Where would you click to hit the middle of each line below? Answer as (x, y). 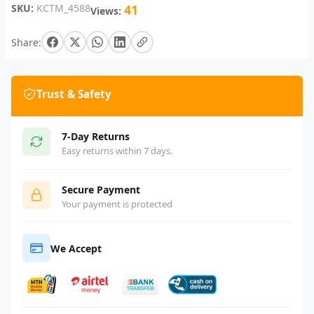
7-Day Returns (96, 137)
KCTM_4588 (63, 8)
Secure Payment (101, 190)
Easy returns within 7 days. (117, 151)
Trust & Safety (74, 94)
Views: (106, 11)
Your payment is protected (117, 204)
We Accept (76, 248)
